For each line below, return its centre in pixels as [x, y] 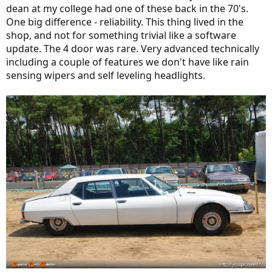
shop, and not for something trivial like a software [121, 35]
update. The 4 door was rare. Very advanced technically [133, 48]
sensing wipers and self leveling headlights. [106, 75]
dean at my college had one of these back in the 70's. [127, 8]
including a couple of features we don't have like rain [127, 62]
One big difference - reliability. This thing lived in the [125, 22]
